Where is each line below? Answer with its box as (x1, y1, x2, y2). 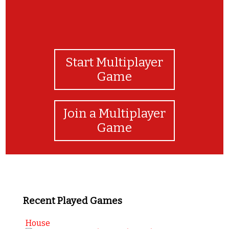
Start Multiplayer (65, 55, 164, 70)
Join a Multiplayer (63, 106, 166, 121)
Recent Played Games (22, 195, 122, 207)
